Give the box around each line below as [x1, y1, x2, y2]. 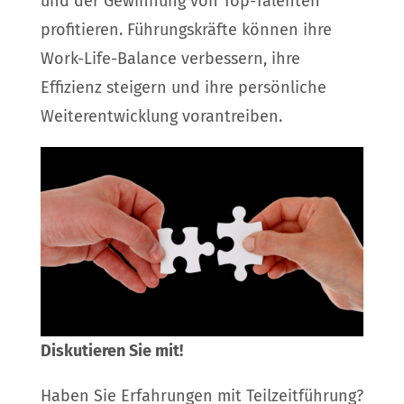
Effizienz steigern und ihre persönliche [40, 78, 326, 98]
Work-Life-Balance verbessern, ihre [40, 49, 300, 69]
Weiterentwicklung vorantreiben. [40, 106, 282, 127]
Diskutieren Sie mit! [40, 341, 183, 362]
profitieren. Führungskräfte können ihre [40, 20, 332, 41]
